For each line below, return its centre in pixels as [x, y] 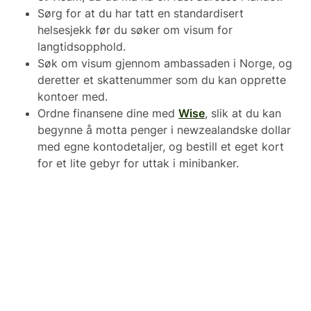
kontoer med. [73, 97]
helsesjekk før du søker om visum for [135, 30]
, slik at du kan [243, 114]
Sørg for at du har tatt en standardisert [141, 14]
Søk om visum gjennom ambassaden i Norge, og [165, 64]
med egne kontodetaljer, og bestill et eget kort [161, 147]
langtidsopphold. [82, 47]
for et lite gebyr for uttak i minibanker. [138, 163]
